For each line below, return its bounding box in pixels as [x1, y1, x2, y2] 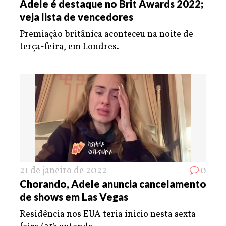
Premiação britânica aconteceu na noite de [20, 28, 193, 41]
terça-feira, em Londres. [20, 40, 119, 53]
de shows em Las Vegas [20, 190, 128, 203]
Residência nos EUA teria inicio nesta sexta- [20, 208, 200, 221]
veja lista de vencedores [20, 10, 133, 23]
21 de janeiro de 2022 [20, 164, 107, 177]
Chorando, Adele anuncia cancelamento [20, 177, 206, 190]
